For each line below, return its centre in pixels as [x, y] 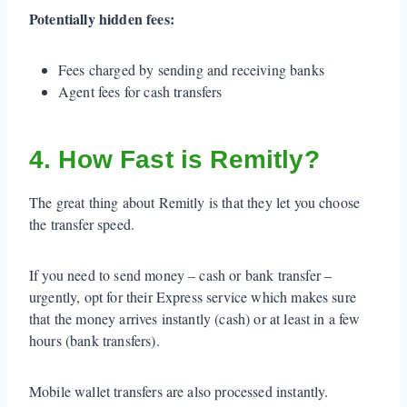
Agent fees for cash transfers [140, 91]
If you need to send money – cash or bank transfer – [181, 274]
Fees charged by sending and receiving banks [191, 69]
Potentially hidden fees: [102, 18]
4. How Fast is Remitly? [174, 159]
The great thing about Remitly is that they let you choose [195, 202]
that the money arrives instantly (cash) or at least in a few [195, 318]
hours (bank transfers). [97, 340]
